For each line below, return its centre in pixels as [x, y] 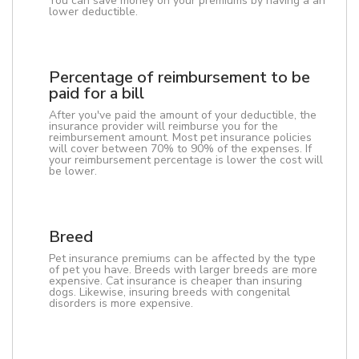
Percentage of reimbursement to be [179, 77]
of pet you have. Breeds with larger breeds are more [183, 270]
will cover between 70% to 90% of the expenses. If [180, 149]
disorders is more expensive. [121, 303]
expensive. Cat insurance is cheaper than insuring [175, 281]
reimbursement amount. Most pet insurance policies [180, 137]
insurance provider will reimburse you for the [163, 126]
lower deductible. [93, 12]
